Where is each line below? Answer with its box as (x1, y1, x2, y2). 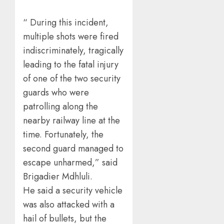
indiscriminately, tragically (23, 44, 123, 57)
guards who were (23, 86, 89, 99)
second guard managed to (23, 142, 123, 155)
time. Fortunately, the (23, 128, 103, 141)
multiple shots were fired (23, 30, 118, 43)
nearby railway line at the (23, 114, 120, 127)
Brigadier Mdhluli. (23, 170, 92, 183)
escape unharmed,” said (23, 156, 117, 169)
